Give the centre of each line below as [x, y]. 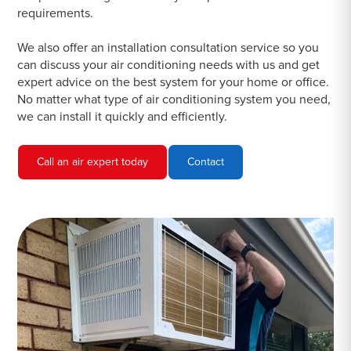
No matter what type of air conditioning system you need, [174, 100]
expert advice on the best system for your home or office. [174, 83]
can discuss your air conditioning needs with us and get [169, 65]
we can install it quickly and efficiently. [123, 117]
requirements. [56, 14]
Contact [206, 162]
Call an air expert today [93, 162]
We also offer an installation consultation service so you [168, 48]
